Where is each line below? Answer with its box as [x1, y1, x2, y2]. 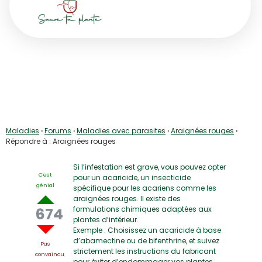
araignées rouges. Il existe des [73, 194, 181, 204]
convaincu [35, 250, 64, 258]
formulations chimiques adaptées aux [73, 204, 212, 215]
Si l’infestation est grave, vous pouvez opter [73, 162, 226, 173]
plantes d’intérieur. [73, 215, 139, 225]
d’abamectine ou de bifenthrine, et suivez [73, 236, 219, 246]
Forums [44, 125, 71, 136]
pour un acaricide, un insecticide [73, 173, 191, 183]
